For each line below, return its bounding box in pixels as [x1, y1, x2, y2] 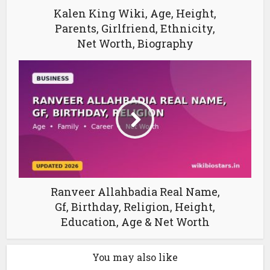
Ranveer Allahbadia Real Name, [50, 184, 220, 199]
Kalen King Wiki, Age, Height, [54, 6, 216, 21]
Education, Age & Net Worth [60, 215, 210, 230]
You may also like [92, 251, 178, 264]
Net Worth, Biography [77, 36, 193, 51]
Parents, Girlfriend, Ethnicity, [55, 21, 215, 36]
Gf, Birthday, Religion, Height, [55, 199, 215, 215]
